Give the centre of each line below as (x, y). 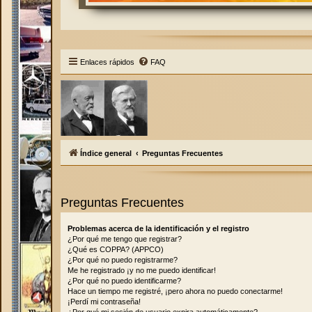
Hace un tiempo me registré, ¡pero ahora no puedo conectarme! (175, 291)
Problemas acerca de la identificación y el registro (158, 229)
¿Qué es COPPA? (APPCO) (116, 250)
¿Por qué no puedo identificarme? (124, 281)
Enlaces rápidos (107, 62)
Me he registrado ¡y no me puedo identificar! (142, 271)
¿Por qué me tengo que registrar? (125, 239)
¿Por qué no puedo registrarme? (123, 260)
